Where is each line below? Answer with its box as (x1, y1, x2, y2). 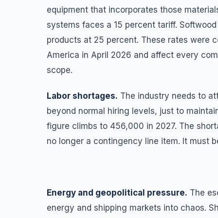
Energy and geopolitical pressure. (47, 187, 187, 198)
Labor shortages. (47, 91, 118, 101)
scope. (47, 65, 77, 75)
